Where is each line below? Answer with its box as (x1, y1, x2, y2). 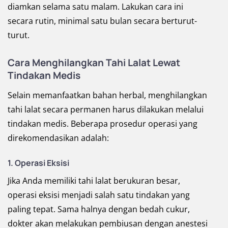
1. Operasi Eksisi (8, 157, 69, 169)
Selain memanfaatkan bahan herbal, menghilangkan (8, 90, 207, 101)
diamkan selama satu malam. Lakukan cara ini (8, 1, 183, 13)
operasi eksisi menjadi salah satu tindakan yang (8, 189, 190, 201)
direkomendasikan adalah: (8, 132, 109, 144)
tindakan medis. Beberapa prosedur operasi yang (8, 118, 197, 130)
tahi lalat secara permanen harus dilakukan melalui (8, 104, 204, 116)
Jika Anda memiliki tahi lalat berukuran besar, (8, 175, 180, 187)
